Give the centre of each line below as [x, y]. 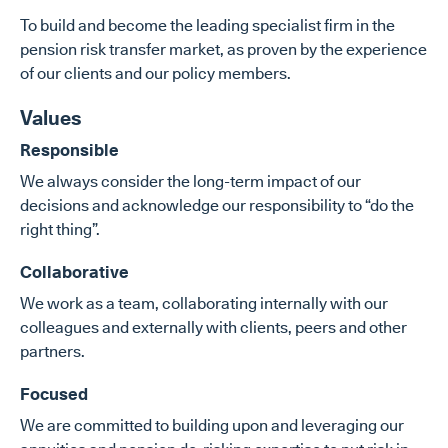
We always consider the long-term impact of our [190, 181]
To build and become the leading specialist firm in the [207, 25]
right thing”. [60, 229]
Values [51, 118]
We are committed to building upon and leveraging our [212, 425]
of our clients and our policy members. [155, 73]
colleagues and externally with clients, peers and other [213, 327]
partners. [52, 351]
